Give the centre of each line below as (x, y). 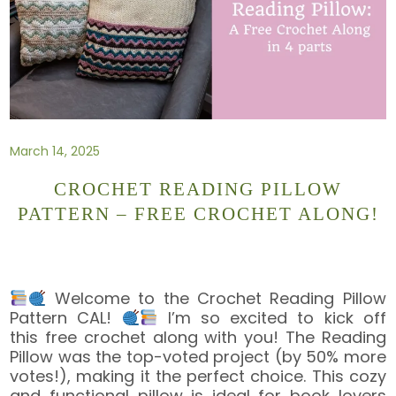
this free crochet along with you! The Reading (198, 337)
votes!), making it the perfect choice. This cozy (198, 376)
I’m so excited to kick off (272, 317)
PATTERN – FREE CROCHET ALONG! (198, 214)
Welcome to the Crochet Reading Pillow (216, 298)
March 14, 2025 (55, 151)
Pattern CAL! (66, 317)
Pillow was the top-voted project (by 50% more (198, 356)
